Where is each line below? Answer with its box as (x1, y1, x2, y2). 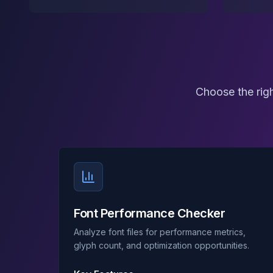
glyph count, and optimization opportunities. (74, 240, 249, 250)
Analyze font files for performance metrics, (74, 227, 246, 237)
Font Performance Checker (74, 206, 225, 221)
